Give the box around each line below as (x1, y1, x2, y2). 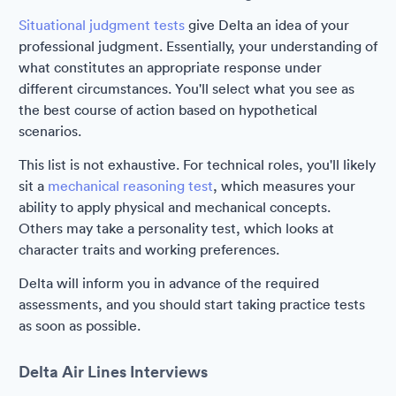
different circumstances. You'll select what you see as (19, 80, 354, 97)
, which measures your (213, 177, 355, 194)
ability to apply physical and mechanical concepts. (19, 198, 331, 216)
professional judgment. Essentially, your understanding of (19, 37, 377, 55)
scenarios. (19, 122, 81, 140)
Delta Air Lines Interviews (19, 361, 208, 382)
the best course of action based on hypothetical (19, 101, 317, 118)
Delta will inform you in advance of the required (19, 274, 319, 292)
